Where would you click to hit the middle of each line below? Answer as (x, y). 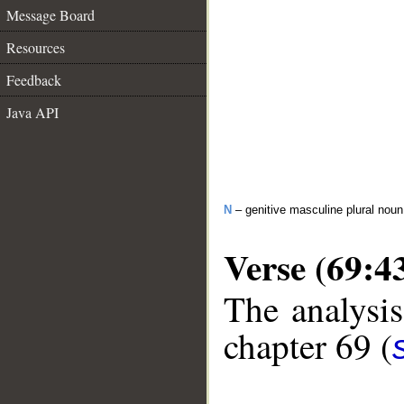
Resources (36, 47)
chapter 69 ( (308, 346)
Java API (32, 112)
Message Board (50, 15)
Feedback (34, 80)
